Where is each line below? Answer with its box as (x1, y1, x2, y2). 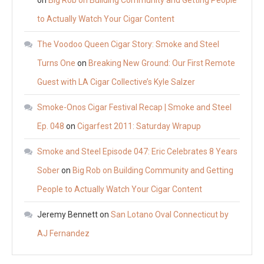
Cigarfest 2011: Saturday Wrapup (77, 121, 201, 131)
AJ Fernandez (37, 229, 90, 239)
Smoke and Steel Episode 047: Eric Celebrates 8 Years (37, 147, 237, 157)
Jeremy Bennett (37, 210, 98, 220)
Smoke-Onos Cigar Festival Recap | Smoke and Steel (37, 103, 232, 113)
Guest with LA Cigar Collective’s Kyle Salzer (37, 77, 195, 87)
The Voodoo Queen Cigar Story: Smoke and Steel (37, 39, 219, 49)
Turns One (37, 58, 75, 68)
